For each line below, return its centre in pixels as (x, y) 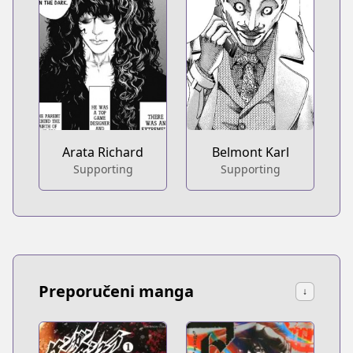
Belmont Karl (250, 152)
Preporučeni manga (116, 292)
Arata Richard (103, 152)
